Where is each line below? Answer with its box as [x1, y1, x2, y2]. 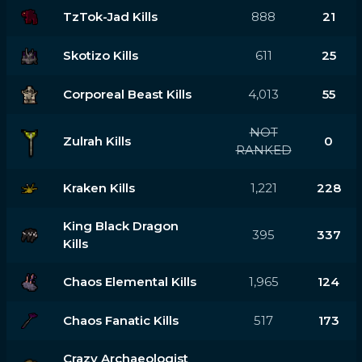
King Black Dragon [62, 217, 179, 234]
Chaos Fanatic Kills [62, 312, 179, 328]
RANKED [235, 141, 292, 158]
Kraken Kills [62, 179, 135, 196]
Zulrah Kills [62, 133, 131, 149]
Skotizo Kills [62, 47, 138, 63]
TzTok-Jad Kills [62, 8, 158, 24]
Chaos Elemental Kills [62, 273, 196, 289]
